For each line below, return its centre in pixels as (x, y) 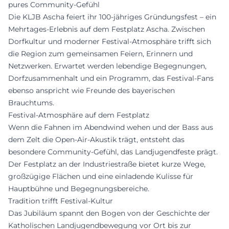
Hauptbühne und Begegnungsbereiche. (79, 189)
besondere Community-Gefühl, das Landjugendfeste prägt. (113, 152)
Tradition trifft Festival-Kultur (61, 201)
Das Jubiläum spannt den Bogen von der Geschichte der (109, 213)
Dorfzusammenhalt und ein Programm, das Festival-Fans (111, 78)
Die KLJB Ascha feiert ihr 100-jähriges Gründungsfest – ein (112, 17)
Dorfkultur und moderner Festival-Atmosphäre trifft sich (110, 41)
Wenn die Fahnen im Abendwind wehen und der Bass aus (111, 127)
